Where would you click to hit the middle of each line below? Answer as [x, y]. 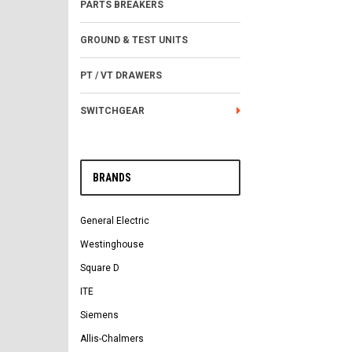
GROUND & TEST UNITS [134, 40]
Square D [100, 268]
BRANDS [112, 178]
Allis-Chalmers [112, 339]
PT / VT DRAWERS [121, 75]
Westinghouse [112, 244]
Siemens [99, 315]
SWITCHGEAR [112, 111]
